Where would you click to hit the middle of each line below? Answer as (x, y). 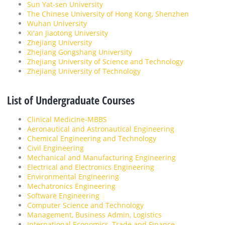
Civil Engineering (55, 148)
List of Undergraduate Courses (71, 100)
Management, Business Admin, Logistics (94, 215)
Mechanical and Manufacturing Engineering (101, 158)
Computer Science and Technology (85, 205)
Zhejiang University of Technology (84, 71)
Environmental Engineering (73, 177)
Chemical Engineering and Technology (92, 139)
